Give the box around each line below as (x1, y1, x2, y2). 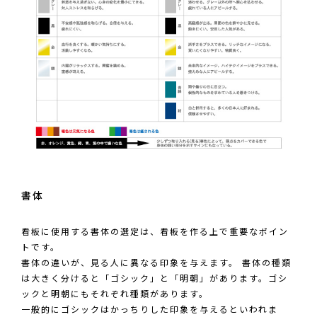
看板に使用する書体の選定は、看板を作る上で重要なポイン (21, 227, 289, 239)
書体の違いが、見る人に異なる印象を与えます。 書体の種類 (21, 258, 292, 270)
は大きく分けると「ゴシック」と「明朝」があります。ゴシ (21, 274, 288, 286)
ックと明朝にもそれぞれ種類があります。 (21, 289, 209, 301)
